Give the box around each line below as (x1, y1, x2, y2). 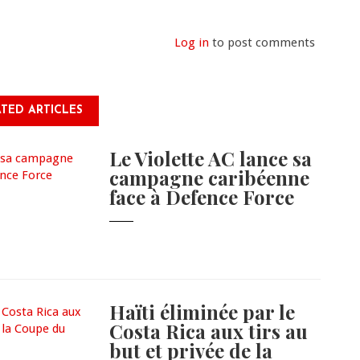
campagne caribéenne (109, 165, 310, 191)
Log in (174, 35, 209, 51)
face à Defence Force (109, 184, 295, 211)
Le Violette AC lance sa (109, 145, 313, 172)
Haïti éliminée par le (109, 299, 296, 325)
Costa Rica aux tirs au (109, 318, 309, 345)
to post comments (208, 35, 315, 51)
